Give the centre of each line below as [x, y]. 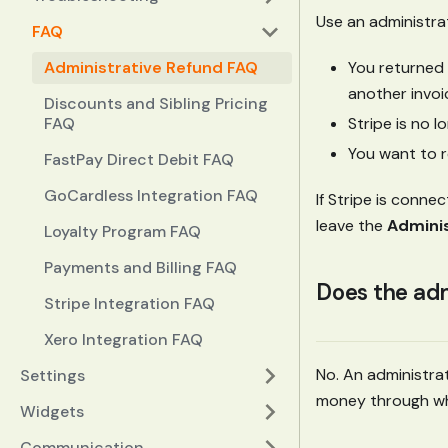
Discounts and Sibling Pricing [156, 103]
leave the [351, 225]
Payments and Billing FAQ [140, 267]
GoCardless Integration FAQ [151, 195]
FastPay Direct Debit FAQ [139, 159]
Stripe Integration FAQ [129, 303]
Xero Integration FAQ [123, 339]
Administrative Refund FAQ [151, 67]
